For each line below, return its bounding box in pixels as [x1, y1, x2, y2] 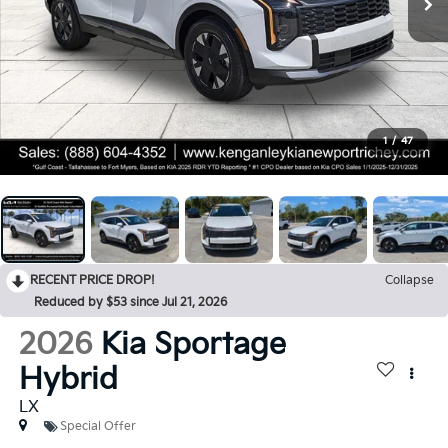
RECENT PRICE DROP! [30, 273, 155, 289]
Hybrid [18, 362, 118, 399]
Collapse [385, 273, 434, 289]
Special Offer [59, 419, 136, 435]
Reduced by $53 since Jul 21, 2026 [34, 295, 227, 311]
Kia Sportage [100, 327, 286, 364]
